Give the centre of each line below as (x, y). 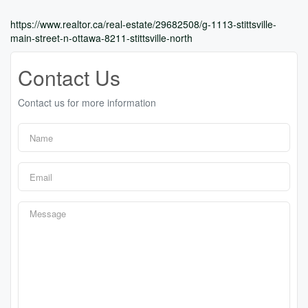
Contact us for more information (87, 102)
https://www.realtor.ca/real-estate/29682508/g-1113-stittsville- (143, 24)
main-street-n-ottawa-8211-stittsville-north (101, 38)
